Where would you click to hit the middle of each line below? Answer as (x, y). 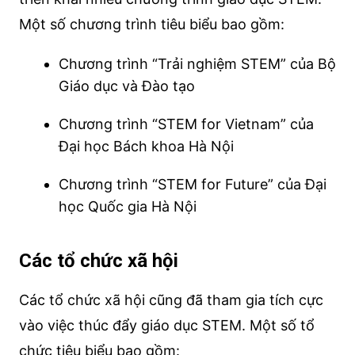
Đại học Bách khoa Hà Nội (146, 146)
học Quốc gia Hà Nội (127, 206)
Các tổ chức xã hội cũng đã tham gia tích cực (171, 300)
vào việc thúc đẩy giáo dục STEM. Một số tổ (166, 325)
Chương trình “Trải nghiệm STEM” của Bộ (197, 63)
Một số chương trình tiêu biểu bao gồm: (151, 24)
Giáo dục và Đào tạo (126, 86)
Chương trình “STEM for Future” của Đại (192, 184)
